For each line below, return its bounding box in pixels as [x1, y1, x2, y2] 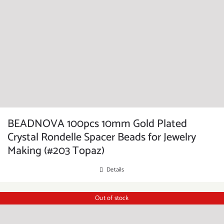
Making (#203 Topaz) [7, 142, 104, 160]
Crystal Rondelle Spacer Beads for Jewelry [7, 128, 196, 146]
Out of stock [95, 192, 129, 203]
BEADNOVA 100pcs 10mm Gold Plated [7, 115, 187, 133]
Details [106, 165, 124, 174]
